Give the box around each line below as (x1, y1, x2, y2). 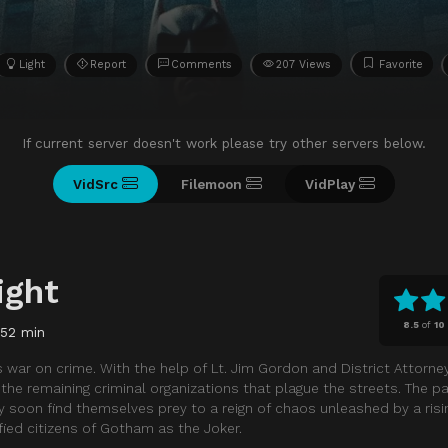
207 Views (276, 57, 332, 71)
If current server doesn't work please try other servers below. (22, 134, 426, 151)
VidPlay (305, 175, 355, 192)
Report (89, 57, 126, 71)
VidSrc (73, 175, 118, 192)
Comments (170, 57, 232, 71)
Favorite (378, 57, 423, 71)
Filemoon (181, 175, 242, 192)
